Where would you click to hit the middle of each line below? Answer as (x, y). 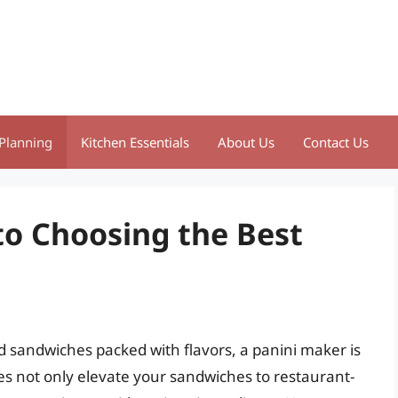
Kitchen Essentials (135, 142)
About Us (246, 142)
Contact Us (336, 142)
